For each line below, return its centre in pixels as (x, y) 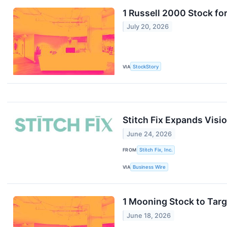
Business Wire (149, 167)
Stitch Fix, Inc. (156, 150)
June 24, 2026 (149, 134)
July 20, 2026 (148, 27)
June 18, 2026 (149, 215)
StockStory (146, 66)
